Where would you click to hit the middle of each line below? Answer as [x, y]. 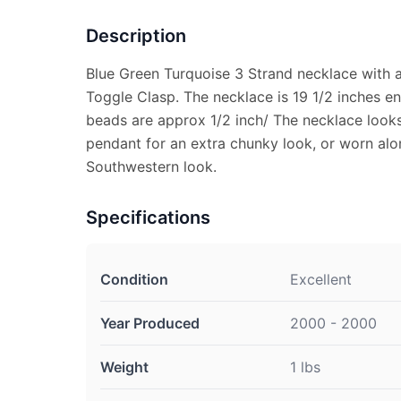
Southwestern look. [151, 166]
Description [136, 36]
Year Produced [150, 323]
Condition [134, 279]
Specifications [148, 218]
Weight [124, 367]
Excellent [321, 279]
